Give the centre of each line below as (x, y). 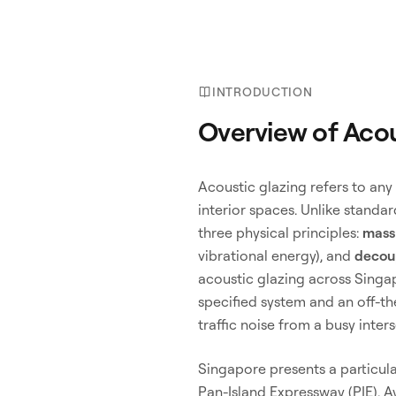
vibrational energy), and (276, 255)
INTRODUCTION (263, 91)
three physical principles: (280, 232)
